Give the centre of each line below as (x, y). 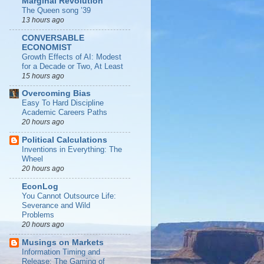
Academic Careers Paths (65, 113)
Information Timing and (61, 252)
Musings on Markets (63, 242)
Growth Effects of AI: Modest (72, 57)
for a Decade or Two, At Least (72, 66)
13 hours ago (43, 20)
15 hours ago (43, 76)
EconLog (40, 186)
